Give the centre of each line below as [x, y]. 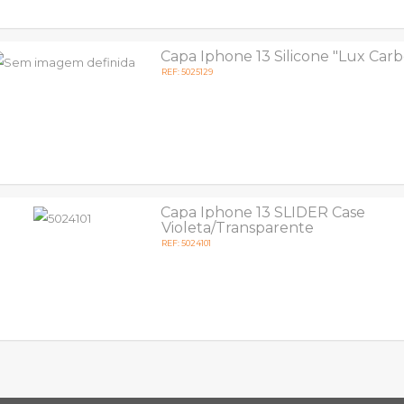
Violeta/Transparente [238, 228]
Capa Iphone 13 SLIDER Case [263, 212]
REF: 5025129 [188, 72]
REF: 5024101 [187, 243]
